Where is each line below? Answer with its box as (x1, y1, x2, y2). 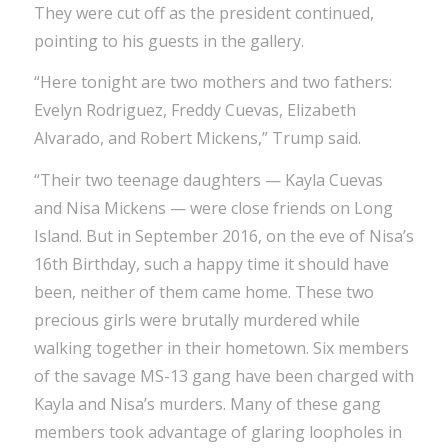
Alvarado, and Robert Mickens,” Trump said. (33, 127, 361, 150)
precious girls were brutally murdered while (33, 308, 360, 331)
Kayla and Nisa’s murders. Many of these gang (33, 392, 381, 415)
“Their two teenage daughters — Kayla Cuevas (33, 168, 383, 191)
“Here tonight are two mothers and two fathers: (33, 71, 392, 94)
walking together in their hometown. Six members (33, 336, 409, 359)
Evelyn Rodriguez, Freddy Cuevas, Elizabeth (33, 99, 356, 122)
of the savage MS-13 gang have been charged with (33, 364, 414, 387)
